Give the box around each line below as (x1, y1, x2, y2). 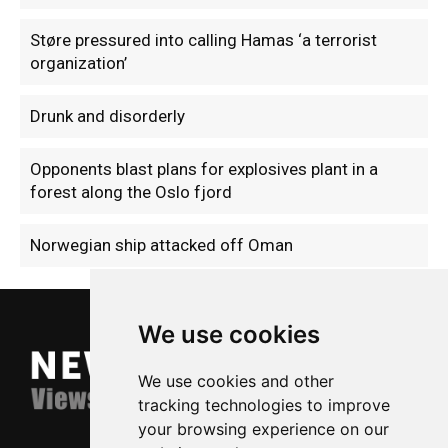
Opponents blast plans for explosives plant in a (30, 159, 378, 180)
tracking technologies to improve (137, 395, 390, 415)
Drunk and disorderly (30, 106, 185, 127)
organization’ (30, 53, 127, 74)
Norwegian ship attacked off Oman (30, 235, 293, 256)
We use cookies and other (137, 371, 334, 391)
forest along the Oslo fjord (30, 182, 232, 203)
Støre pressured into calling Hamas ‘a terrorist (30, 30, 377, 51)
